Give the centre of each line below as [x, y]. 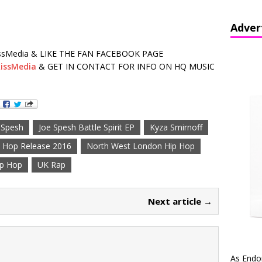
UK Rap [51, 165]
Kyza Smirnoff [176, 127]
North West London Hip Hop [141, 146]
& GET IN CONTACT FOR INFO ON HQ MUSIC [125, 66]
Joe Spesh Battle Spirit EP [87, 127]
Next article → [180, 201]
